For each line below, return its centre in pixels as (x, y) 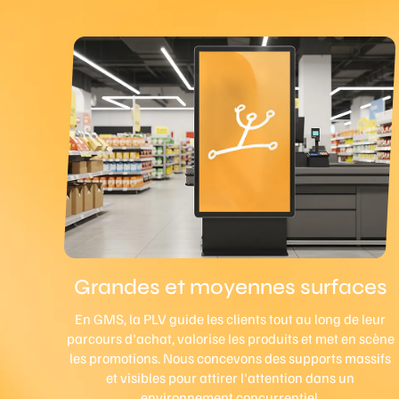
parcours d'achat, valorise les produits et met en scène (230, 338)
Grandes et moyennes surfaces (230, 287)
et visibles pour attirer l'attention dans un (231, 377)
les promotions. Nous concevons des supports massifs (231, 358)
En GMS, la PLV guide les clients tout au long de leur (231, 318)
